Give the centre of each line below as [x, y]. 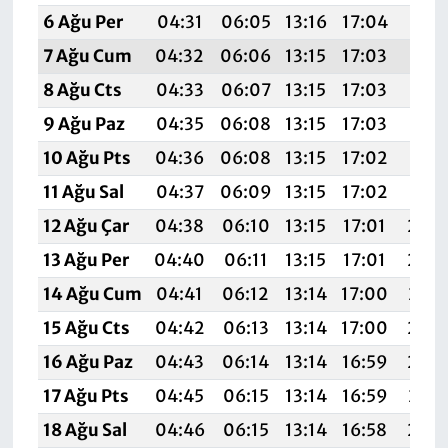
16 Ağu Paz [87, 361]
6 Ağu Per [82, 21]
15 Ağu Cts [86, 327]
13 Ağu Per [85, 259]
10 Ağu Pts [86, 157]
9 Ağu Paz [83, 123]
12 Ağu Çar [85, 225]
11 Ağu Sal [83, 191]
